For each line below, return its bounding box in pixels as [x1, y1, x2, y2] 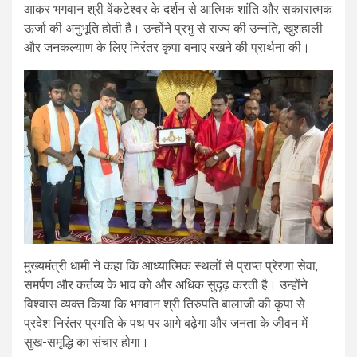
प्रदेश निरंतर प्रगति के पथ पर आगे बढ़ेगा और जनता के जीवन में [24, 315, 308, 331]
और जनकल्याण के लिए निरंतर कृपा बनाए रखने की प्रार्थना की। [24, 39, 310, 55]
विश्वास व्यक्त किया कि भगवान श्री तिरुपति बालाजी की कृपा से [24, 296, 305, 312]
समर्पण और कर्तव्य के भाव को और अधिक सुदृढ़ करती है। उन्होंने [24, 277, 308, 292]
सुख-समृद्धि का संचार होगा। [24, 334, 149, 350]
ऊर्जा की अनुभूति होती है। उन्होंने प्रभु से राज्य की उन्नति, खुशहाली [24, 20, 323, 36]
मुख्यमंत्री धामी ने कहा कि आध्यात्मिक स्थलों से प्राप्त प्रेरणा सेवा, [24, 257, 318, 273]
